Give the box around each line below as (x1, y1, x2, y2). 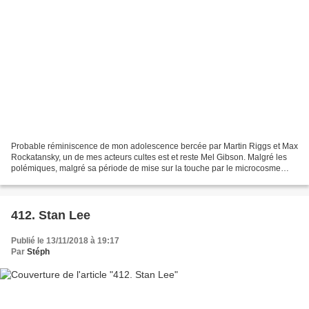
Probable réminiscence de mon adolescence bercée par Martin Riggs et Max (11, 141, 298, 151)
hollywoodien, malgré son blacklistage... (11, 174, 161, 184)
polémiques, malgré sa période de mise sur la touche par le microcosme (11, 163, 281, 173)
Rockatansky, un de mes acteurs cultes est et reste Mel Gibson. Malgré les (11, 152, 287, 162)
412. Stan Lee (11, 208, 90, 222)
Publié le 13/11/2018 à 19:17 (11, 235, 119, 246)
